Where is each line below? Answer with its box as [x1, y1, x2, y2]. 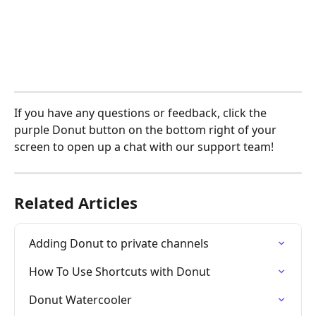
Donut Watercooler [29, 291, 132, 308]
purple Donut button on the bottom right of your [14, 121, 279, 138]
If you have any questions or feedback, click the [14, 104, 269, 121]
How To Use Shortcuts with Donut [29, 263, 210, 279]
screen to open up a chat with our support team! [14, 138, 276, 154]
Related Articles [14, 191, 138, 213]
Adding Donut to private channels [29, 235, 209, 251]
